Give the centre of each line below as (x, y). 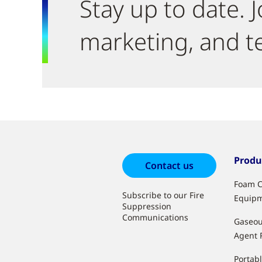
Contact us (170, 165)
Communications (156, 217)
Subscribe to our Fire (163, 195)
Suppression (147, 206)
